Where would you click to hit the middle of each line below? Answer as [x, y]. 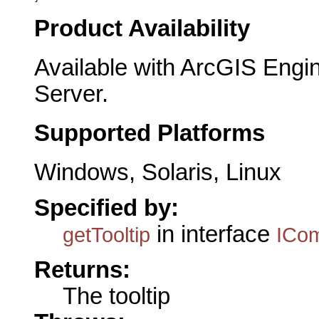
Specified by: [106, 208]
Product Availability [142, 29]
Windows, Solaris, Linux [158, 172]
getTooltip [106, 234]
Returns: [82, 270]
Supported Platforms [150, 133]
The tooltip [116, 297]
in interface [213, 234]
